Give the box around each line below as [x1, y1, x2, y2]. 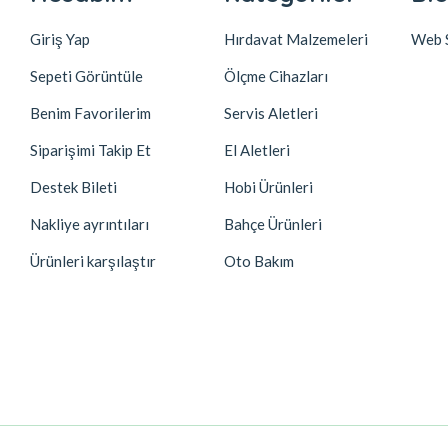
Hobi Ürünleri [223, 177, 313, 196]
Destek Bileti [30, 177, 118, 196]
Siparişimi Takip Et [30, 140, 152, 159]
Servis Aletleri [223, 103, 318, 122]
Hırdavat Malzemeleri [223, 29, 368, 48]
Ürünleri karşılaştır [30, 251, 157, 270]
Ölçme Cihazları [223, 66, 328, 85]
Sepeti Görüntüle [30, 66, 144, 85]
